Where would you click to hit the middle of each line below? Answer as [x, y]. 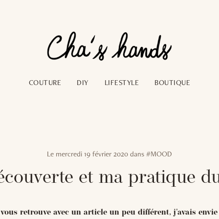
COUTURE [45, 82]
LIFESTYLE [122, 82]
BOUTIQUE [172, 82]
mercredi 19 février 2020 [92, 154]
